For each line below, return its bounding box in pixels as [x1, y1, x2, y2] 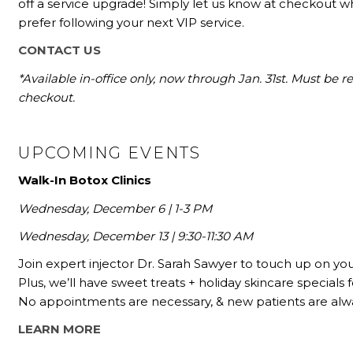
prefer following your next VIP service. [18, 15, 245, 31]
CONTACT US [18, 43, 102, 58]
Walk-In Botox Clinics [18, 173, 152, 188]
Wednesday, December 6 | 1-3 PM [18, 200, 213, 216]
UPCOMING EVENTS [18, 143, 202, 163]
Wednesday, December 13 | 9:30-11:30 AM [18, 228, 254, 243]
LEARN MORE [18, 321, 102, 337]
